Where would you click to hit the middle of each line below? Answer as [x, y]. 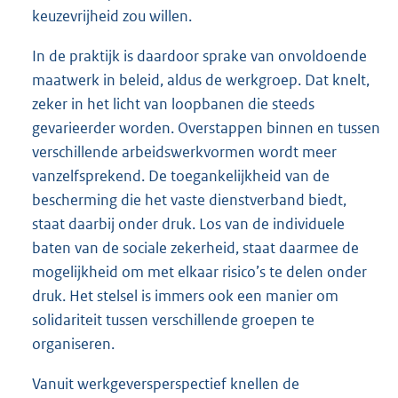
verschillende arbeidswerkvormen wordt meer [184, 152]
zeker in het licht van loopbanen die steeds [173, 104]
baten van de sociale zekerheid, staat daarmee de [195, 248]
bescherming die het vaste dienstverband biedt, [189, 200]
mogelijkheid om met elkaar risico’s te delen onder [199, 272]
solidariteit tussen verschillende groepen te [173, 320]
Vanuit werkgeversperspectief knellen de [166, 384]
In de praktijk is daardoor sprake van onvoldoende [199, 56]
